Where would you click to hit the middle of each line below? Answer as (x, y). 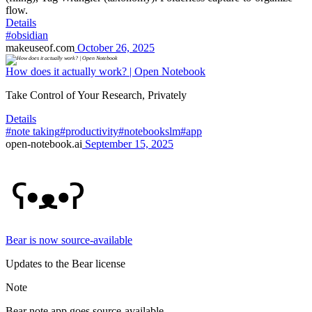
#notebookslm (149, 132)
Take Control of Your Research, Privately (96, 95)
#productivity (89, 132)
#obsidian (27, 36)
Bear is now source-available (69, 240)
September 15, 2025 (128, 144)
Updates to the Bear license (65, 264)
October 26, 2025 (115, 48)
